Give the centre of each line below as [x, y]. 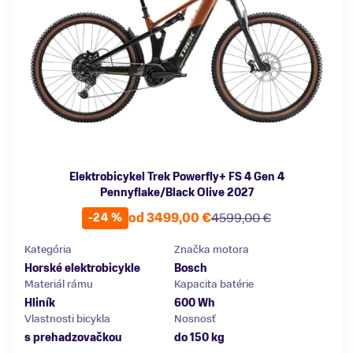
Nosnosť [195, 318]
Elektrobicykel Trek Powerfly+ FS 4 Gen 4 [176, 176]
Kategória [48, 249]
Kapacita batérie [214, 284]
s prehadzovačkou [73, 337]
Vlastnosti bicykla [67, 318]
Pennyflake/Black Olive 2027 [176, 192]
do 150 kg [199, 337]
